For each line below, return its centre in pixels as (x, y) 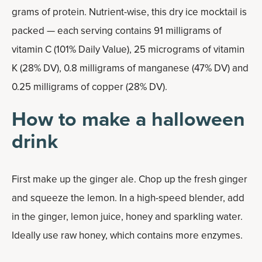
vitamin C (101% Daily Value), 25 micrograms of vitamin (128, 49)
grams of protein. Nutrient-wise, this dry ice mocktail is (129, 12)
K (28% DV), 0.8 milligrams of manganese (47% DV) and (130, 68)
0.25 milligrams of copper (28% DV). (89, 87)
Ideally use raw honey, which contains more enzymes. (127, 235)
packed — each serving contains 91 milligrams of (117, 30)
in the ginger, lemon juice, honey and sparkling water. (127, 216)
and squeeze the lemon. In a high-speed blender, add (128, 198)
